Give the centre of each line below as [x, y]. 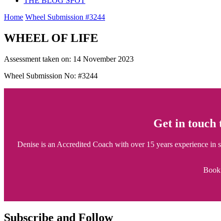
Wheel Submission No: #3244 [51, 75]
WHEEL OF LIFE [51, 38]
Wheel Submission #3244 [65, 17]
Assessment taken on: [38, 59]
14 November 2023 [103, 59]
